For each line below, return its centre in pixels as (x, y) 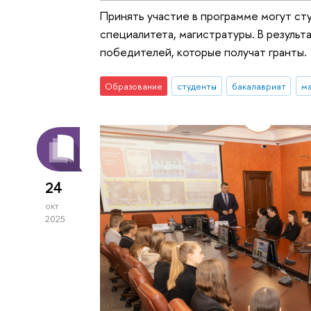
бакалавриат (259, 86)
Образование (134, 86)
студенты (196, 86)
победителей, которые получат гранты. (204, 52)
